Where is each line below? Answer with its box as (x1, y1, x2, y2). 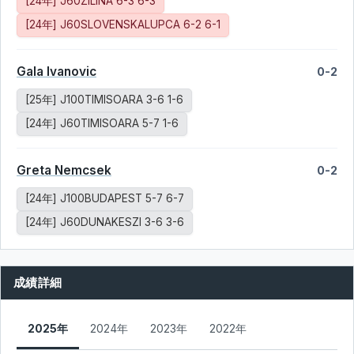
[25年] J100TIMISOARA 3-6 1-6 (25, 93, 183, 106)
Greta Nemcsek (17, 163, 111, 178)
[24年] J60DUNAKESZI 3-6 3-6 (25, 216, 184, 228)
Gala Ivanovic (17, 64, 96, 79)
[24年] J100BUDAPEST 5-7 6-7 (25, 192, 184, 205)
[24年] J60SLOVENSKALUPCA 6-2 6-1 (25, 18, 220, 31)
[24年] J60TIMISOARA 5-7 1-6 (25, 117, 179, 130)
